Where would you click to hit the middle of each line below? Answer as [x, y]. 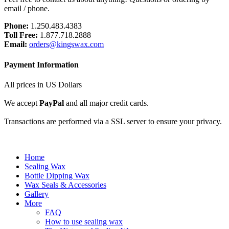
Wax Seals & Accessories [65, 185]
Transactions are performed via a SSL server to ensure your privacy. [113, 121]
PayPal [52, 103]
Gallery [37, 194]
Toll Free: [21, 35]
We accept [22, 103]
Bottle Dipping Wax [57, 175]
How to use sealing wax [84, 221]
